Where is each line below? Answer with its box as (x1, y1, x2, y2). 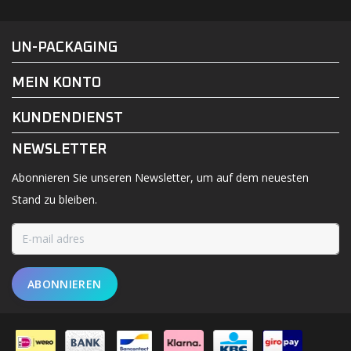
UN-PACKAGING (12, 40, 118, 55)
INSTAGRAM (189, 38, 246, 52)
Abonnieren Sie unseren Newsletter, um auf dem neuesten (12, 169, 309, 185)
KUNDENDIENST (12, 110, 123, 125)
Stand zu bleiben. (12, 191, 97, 207)
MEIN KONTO (12, 75, 101, 90)
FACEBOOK (111, 38, 161, 52)
